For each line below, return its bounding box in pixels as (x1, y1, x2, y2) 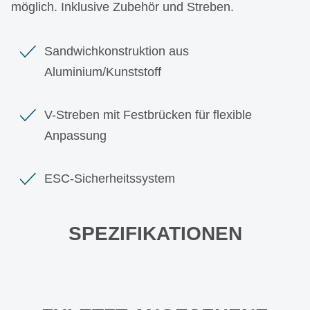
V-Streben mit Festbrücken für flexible (44, 107, 252, 122)
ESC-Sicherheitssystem (44, 171, 175, 185)
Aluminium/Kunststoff (44, 64, 161, 79)
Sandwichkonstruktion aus (44, 44, 189, 58)
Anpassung (44, 128, 107, 143)
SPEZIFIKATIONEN (68, 222, 242, 244)
